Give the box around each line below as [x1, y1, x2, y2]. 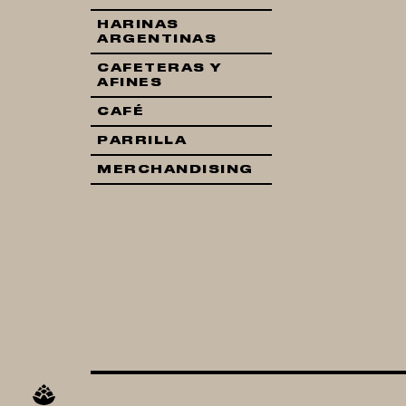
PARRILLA [97, 135, 187, 146]
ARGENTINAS [97, 34, 217, 44]
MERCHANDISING [97, 164, 254, 175]
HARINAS [97, 19, 179, 30]
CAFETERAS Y [97, 63, 223, 73]
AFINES [97, 77, 162, 88]
